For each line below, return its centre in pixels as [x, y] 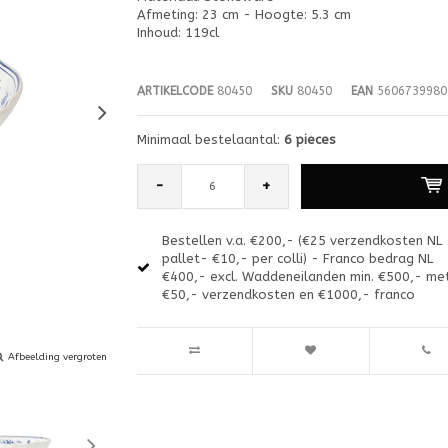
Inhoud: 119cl [177, 32]
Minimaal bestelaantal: [210, 139]
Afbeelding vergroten [57, 356]
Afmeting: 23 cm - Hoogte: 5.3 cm [243, 14]
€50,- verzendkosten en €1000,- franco [288, 294]
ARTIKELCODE [174, 90]
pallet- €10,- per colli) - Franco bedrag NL [297, 258]
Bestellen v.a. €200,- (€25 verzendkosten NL [301, 240]
